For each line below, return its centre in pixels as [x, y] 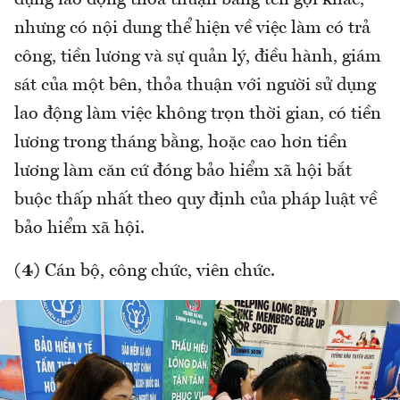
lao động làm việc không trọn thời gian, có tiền [198, 115]
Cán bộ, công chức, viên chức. [158, 272]
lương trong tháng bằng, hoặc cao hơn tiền [181, 143]
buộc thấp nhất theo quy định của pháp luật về [196, 200]
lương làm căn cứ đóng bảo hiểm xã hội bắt [183, 172]
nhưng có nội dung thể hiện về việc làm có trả [192, 29]
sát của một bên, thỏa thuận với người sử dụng [195, 86]
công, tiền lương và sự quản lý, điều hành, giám [198, 58]
